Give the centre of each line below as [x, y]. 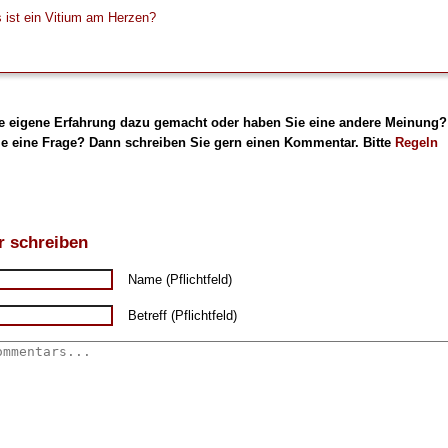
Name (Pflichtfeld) [179, 280]
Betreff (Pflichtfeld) [182, 316]
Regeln [416, 143]
